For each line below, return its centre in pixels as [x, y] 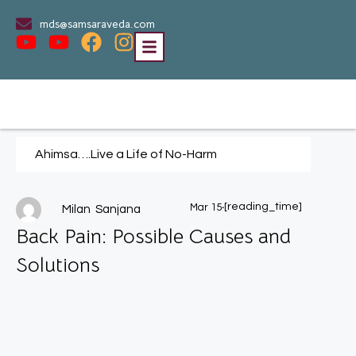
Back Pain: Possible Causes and [153, 236]
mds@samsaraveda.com [97, 24]
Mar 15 [205, 207]
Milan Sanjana [102, 209]
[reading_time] [263, 207]
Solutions [58, 265]
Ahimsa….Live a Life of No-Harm [126, 154]
